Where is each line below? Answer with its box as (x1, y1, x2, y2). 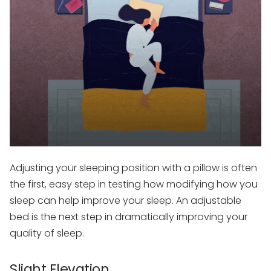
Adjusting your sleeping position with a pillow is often (10, 161, 257, 175)
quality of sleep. (10, 226, 84, 241)
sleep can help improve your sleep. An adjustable (10, 194, 241, 208)
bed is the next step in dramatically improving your (10, 210, 247, 224)
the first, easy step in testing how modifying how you (10, 177, 258, 192)
